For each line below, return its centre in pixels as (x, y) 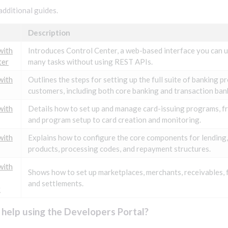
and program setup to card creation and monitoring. (115, 120)
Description (49, 33)
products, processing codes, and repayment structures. (119, 149)
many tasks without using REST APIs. (90, 62)
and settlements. (56, 183)
